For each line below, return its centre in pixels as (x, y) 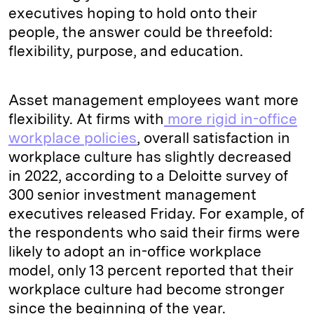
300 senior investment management (132, 194)
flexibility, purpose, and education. (128, 50)
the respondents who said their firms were (154, 232)
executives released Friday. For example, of (156, 213)
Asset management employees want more (153, 100)
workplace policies (73, 137)
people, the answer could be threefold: (141, 32)
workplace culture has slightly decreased (150, 156)
